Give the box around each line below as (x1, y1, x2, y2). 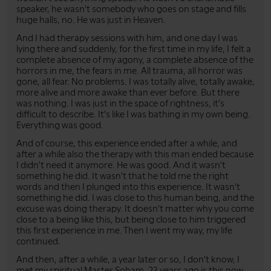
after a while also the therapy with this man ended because (16, 148, 253, 160)
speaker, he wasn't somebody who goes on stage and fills (16, 3, 246, 15)
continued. (16, 235, 60, 247)
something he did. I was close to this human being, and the (16, 192, 254, 203)
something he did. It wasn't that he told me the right (16, 170, 229, 181)
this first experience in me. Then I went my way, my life (16, 224, 232, 236)
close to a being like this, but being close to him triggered (16, 214, 246, 225)
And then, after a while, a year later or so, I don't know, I (16, 253, 240, 265)
